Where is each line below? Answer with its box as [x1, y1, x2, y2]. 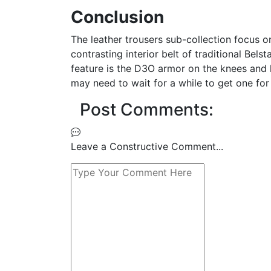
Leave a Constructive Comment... [71, 140, 223, 152]
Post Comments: [80, 99, 214, 120]
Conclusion [71, 6, 164, 27]
